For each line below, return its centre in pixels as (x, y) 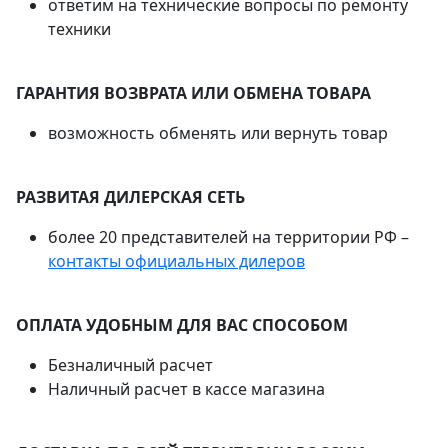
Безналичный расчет (130, 364)
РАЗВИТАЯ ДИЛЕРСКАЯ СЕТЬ (130, 196)
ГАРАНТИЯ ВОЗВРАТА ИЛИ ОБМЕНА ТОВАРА (193, 92)
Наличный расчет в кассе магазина (186, 388)
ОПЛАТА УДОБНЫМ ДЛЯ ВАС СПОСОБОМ (182, 324)
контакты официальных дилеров (176, 260)
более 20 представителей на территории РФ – (228, 236)
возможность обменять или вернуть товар (218, 132)
